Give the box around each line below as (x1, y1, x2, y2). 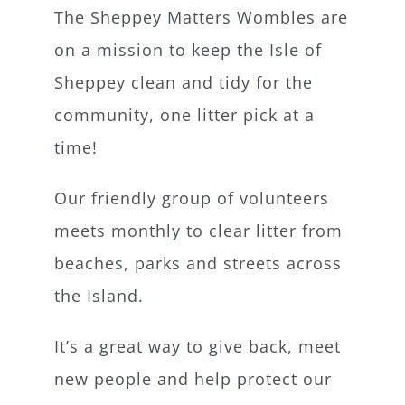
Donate (169, 200, 236, 225)
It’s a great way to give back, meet (53, 335, 341, 358)
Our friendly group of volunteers (53, 187, 329, 210)
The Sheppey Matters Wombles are (53, 6, 348, 29)
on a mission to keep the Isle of (53, 39, 322, 61)
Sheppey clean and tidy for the (53, 71, 313, 94)
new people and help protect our (53, 368, 332, 391)
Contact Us (152, 259, 253, 285)
